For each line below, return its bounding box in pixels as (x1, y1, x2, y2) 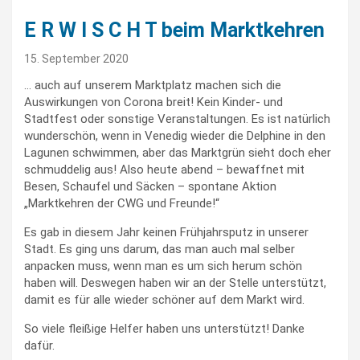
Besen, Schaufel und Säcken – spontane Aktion (24, 179, 276, 194)
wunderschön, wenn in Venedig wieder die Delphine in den (24, 129, 325, 143)
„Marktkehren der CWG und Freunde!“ (24, 196, 219, 211)
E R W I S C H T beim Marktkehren (24, 18, 325, 42)
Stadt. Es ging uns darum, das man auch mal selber (24, 242, 295, 256)
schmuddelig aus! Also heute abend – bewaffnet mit (24, 162, 305, 177)
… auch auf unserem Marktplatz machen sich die (24, 78, 281, 92)
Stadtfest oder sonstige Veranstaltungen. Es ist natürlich (24, 112, 330, 126)
